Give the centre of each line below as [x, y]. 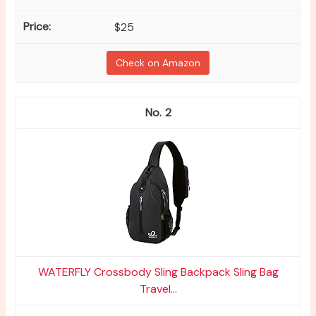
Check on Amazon [158, 62]
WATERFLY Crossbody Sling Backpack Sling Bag [158, 272]
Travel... [158, 288]
